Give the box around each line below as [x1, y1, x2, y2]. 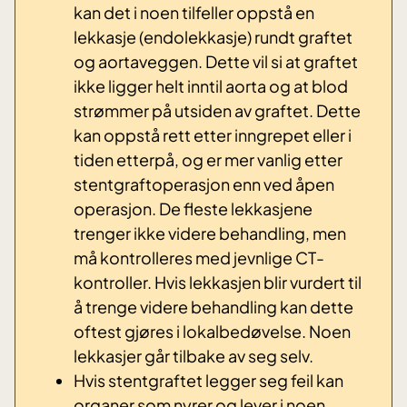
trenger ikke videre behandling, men [74, 223, 346, 244]
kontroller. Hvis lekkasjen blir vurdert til [74, 272, 362, 293]
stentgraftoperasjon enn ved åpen [74, 174, 334, 195]
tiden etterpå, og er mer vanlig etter [74, 149, 342, 171]
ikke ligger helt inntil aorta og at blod [74, 75, 348, 97]
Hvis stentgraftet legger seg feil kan [74, 370, 343, 392]
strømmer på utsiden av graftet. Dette [74, 100, 361, 122]
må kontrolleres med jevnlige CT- [74, 247, 324, 269]
